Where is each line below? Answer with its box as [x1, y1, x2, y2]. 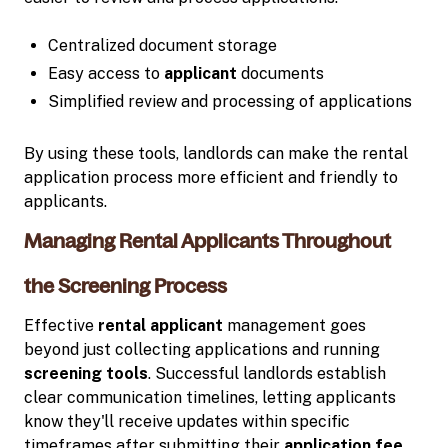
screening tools [24, 363, 148, 383]
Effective [24, 315, 98, 335]
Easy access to [48, 63, 164, 83]
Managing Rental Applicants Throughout [24, 229, 391, 252]
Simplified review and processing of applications [48, 91, 412, 111]
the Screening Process [24, 274, 227, 297]
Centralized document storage [48, 35, 277, 55]
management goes [223, 315, 366, 335]
